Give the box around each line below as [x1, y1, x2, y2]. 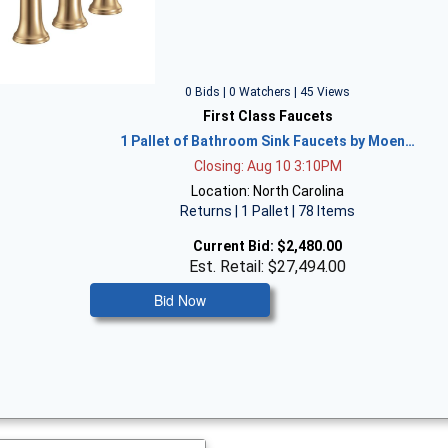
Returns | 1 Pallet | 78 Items [180, 202, 356, 219]
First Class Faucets [202, 107, 333, 124]
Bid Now [153, 289, 206, 310]
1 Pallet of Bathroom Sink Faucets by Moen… [120, 132, 416, 149]
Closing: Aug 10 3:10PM [193, 157, 342, 174]
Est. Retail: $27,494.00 [189, 256, 347, 276]
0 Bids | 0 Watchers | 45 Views [185, 84, 351, 99]
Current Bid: [193, 237, 275, 254]
